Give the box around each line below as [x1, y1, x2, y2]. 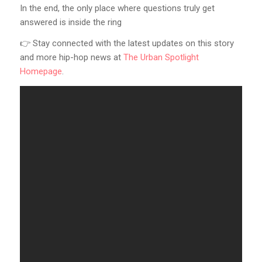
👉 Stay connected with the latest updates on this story [19, 38, 234, 49]
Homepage [19, 66, 62, 77]
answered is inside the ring [19, 16, 122, 27]
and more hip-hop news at [19, 52, 123, 63]
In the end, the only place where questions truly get [19, 2, 215, 13]
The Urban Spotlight [123, 52, 199, 63]
